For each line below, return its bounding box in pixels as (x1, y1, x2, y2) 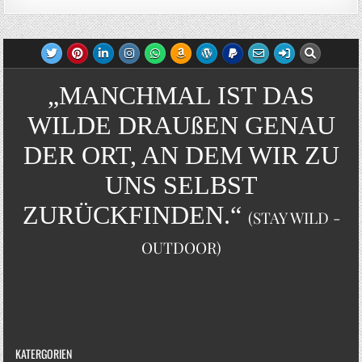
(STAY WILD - (247, 207, 340, 229)
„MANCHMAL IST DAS (48, 81, 314, 111)
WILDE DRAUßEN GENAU (27, 111, 335, 141)
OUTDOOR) (141, 237, 221, 259)
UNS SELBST (104, 170, 258, 200)
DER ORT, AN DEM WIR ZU (23, 141, 339, 170)
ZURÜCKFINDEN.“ (22, 200, 248, 230)
